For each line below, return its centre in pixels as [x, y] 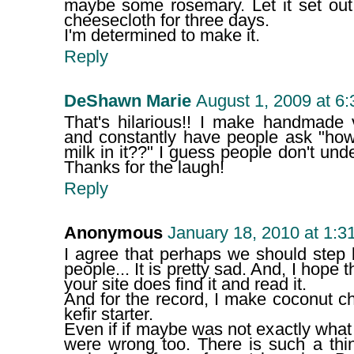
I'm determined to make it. [162, 36]
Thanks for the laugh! [144, 168]
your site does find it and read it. [185, 285]
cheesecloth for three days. [166, 21]
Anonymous [113, 233]
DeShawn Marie [127, 102]
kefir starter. [108, 315]
